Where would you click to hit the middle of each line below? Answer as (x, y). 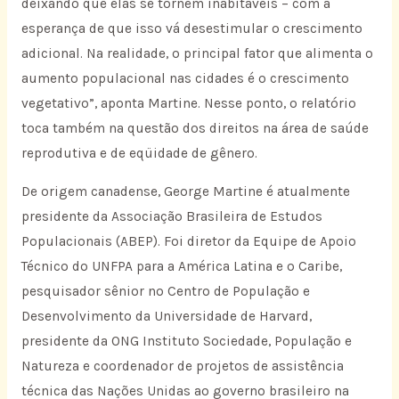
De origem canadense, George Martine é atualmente (185, 192)
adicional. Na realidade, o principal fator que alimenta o (197, 53)
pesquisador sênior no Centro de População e (165, 292)
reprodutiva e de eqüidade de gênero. (139, 153)
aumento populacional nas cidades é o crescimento (185, 78)
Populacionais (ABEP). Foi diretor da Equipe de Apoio (188, 242)
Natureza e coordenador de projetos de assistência (182, 366)
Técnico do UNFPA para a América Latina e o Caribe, (181, 267)
